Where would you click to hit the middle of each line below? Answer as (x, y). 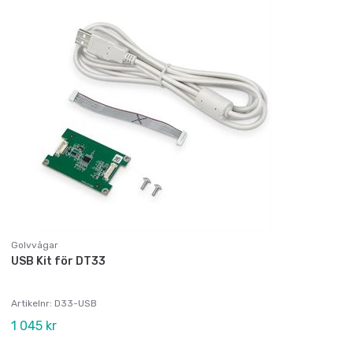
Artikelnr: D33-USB (54, 304)
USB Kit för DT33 (58, 262)
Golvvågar (35, 245)
